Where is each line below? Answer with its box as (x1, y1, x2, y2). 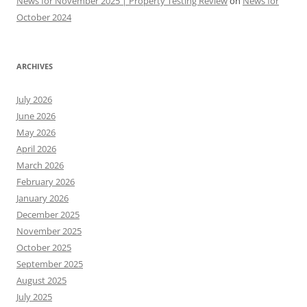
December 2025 (16, 208, 79, 221)
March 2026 (16, 158, 64, 171)
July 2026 (16, 93, 52, 106)
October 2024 (16, 10, 71, 23)
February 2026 (16, 175, 75, 188)
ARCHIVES (16, 60, 53, 71)
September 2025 (16, 257, 83, 270)
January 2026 (16, 191, 69, 204)
